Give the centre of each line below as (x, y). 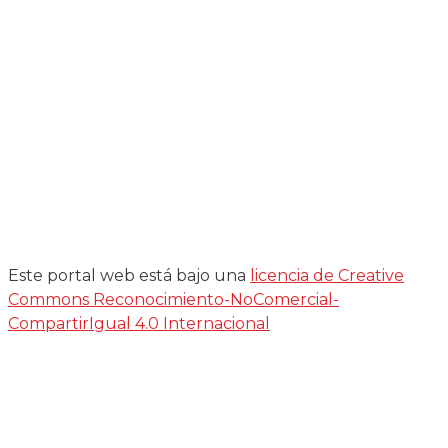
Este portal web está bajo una (129, 275)
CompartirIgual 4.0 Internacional (139, 323)
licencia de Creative (327, 275)
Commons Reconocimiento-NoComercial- (173, 299)
